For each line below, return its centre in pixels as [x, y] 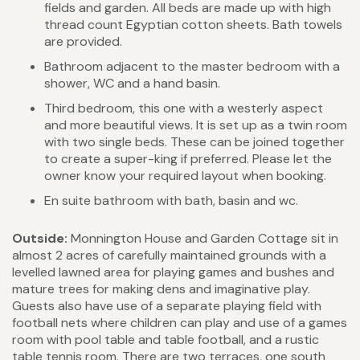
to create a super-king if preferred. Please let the [188, 159]
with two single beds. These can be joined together [194, 142]
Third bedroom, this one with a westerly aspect [184, 108]
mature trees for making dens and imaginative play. [161, 289]
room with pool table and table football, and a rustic [166, 340]
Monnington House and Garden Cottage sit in [203, 239]
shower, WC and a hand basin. [132, 84]
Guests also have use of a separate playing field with [167, 306]
